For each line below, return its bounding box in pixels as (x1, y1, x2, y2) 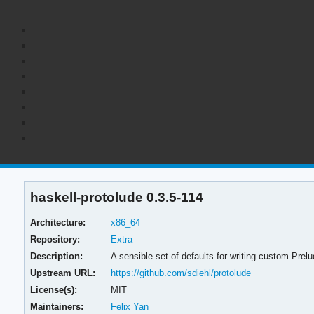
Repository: (30, 233, 81, 245)
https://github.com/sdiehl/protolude (110, 267, 251, 278)
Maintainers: (30, 301, 84, 312)
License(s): (30, 284, 78, 295)
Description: (30, 250, 83, 261)
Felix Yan (110, 301, 149, 312)
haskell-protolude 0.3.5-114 (30, 189, 204, 205)
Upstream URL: (30, 267, 96, 278)
